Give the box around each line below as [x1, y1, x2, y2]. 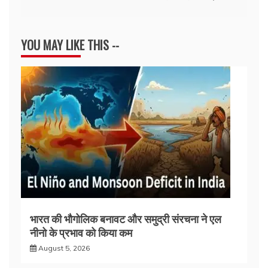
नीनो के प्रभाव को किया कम [30, 224, 132, 240]
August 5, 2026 [38, 243, 90, 253]
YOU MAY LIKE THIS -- [21, 36, 119, 54]
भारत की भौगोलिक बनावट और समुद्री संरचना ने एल [30, 211, 221, 227]
